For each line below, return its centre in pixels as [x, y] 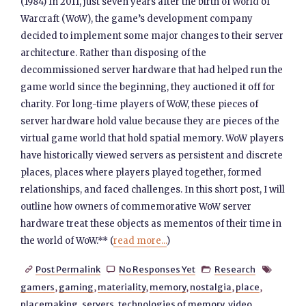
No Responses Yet [157, 269]
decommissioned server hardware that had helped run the [152, 70]
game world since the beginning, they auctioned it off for [148, 87]
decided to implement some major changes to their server [152, 36]
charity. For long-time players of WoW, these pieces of [140, 104]
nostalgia [211, 287]
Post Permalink [68, 269]
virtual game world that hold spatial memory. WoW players [152, 138]
